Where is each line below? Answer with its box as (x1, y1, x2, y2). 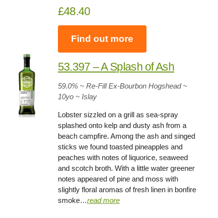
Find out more (71, 33, 133, 44)
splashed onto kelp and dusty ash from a (57, 121, 186, 129)
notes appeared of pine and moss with (57, 174, 178, 183)
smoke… (57, 196, 87, 204)
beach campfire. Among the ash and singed (57, 131, 195, 140)
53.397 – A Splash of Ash (57, 60, 174, 73)
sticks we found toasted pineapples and (57, 142, 182, 151)
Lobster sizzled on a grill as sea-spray (57, 110, 178, 119)
